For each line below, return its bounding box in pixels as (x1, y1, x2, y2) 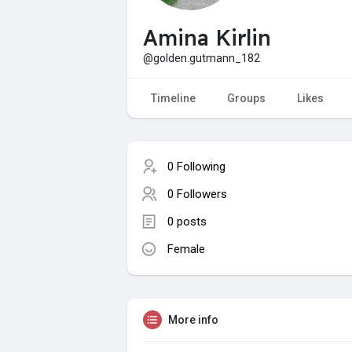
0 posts (167, 214, 207, 229)
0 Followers (167, 186, 227, 201)
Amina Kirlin (143, 24, 271, 51)
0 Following (167, 159, 225, 174)
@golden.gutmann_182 (143, 51, 260, 64)
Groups (227, 91, 266, 104)
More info (168, 313, 218, 326)
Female (167, 241, 205, 256)
